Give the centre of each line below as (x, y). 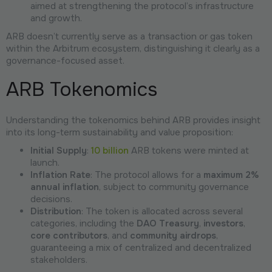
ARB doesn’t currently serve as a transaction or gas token (129, 36)
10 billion (110, 150)
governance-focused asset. (65, 60)
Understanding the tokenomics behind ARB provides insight (133, 120)
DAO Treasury (168, 223)
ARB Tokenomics (82, 89)
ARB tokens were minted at (189, 150)
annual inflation (65, 187)
